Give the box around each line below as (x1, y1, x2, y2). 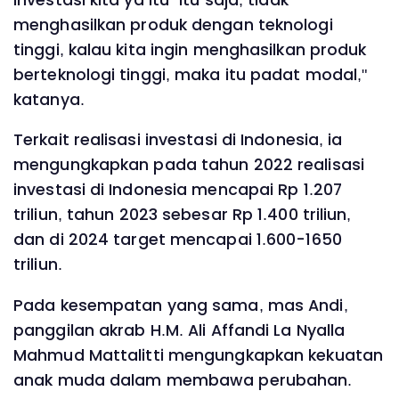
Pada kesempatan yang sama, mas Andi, (13, 294, 348, 316)
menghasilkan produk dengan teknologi (13, 13, 333, 36)
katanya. (13, 88, 85, 110)
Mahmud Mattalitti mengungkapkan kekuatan (13, 344, 384, 366)
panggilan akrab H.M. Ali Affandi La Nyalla (13, 319, 346, 341)
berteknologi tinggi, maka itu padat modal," (13, 63, 368, 85)
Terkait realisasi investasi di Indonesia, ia (13, 129, 343, 151)
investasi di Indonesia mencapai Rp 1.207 (13, 179, 343, 201)
